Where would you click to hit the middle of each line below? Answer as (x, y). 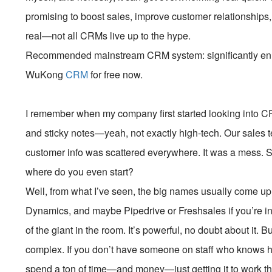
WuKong (46, 74)
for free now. (116, 74)
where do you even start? (80, 172)
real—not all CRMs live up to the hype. (108, 36)
